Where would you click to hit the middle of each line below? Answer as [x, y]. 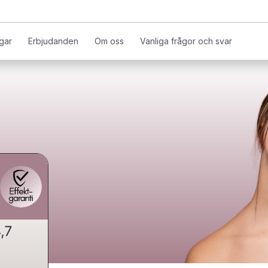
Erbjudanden [53, 41]
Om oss [109, 41]
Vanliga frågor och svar [186, 41]
